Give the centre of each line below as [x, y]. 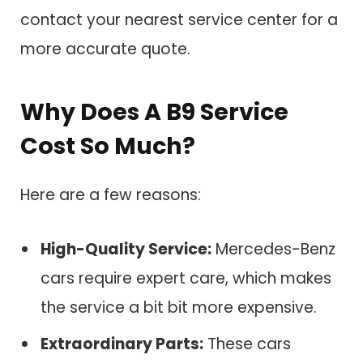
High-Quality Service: [126, 250]
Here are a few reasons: [111, 194]
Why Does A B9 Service [154, 112]
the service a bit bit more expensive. [179, 308]
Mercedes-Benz [273, 250]
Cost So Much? [108, 146]
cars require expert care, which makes [186, 279]
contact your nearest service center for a [179, 19]
